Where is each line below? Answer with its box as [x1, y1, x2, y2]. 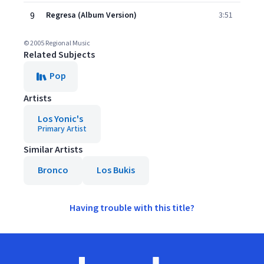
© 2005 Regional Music [24, 38, 90, 48]
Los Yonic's [38, 113, 83, 126]
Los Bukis [97, 164, 135, 177]
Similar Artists [24, 143, 82, 156]
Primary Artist [38, 123, 87, 135]
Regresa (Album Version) [46, 9, 137, 21]
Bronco [38, 164, 68, 177]
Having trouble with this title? [70, 202, 194, 214]
